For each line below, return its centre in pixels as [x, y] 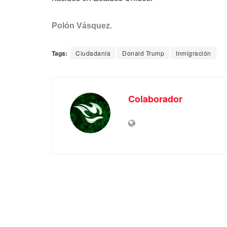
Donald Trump [143, 53]
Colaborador [155, 99]
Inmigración [194, 53]
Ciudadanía [93, 53]
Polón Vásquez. [82, 26]
